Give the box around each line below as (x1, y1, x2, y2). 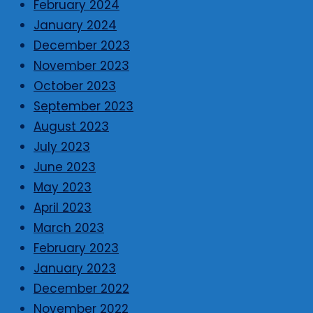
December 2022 (34, 280, 129, 298)
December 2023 (34, 37, 130, 54)
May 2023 (34, 179, 92, 196)
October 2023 (34, 78, 116, 95)
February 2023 (34, 240, 119, 257)
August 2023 (34, 118, 109, 136)
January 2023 (34, 260, 116, 277)
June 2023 (34, 159, 96, 176)
